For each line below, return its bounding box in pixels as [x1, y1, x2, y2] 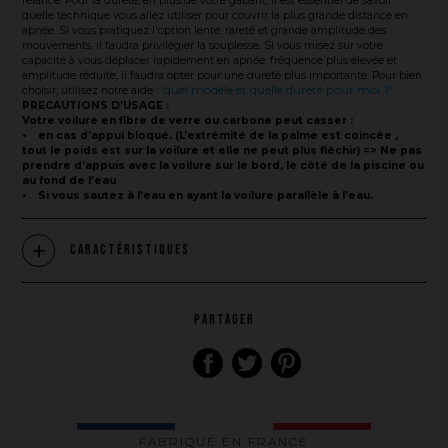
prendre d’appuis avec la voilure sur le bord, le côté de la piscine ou [22, 158, 425, 172]
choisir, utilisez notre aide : [22, 83, 162, 97]
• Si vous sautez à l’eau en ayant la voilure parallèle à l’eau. [22, 188, 374, 202]
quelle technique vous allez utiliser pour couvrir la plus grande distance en [22, 8, 409, 22]
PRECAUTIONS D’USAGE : [22, 98, 170, 112]
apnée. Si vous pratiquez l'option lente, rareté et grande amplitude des [22, 23, 387, 37]
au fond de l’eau [22, 173, 117, 187]
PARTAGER [193, 311, 255, 328]
